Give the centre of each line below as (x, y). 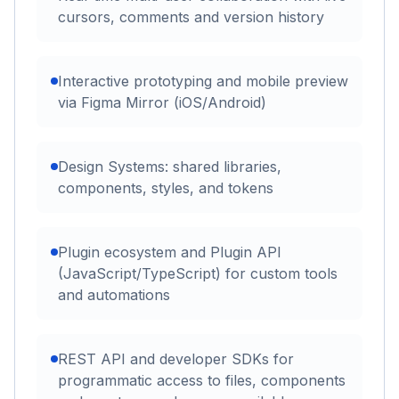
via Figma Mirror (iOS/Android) (162, 103)
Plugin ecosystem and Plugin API (170, 252)
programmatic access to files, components (202, 381)
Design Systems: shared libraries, (170, 167)
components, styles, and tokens (166, 188)
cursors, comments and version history (191, 17)
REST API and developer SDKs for (176, 359)
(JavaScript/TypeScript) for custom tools (198, 274)
